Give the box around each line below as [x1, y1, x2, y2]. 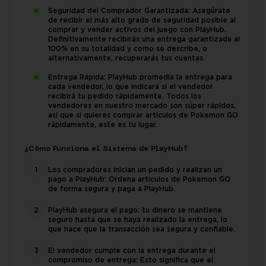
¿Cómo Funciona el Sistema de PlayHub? [24, 145, 188, 153]
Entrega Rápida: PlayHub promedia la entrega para [48, 74, 232, 81]
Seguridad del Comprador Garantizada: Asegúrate [48, 8, 230, 15]
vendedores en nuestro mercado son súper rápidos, [48, 103, 236, 110]
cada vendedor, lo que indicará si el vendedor [48, 84, 213, 91]
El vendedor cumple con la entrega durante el [48, 248, 216, 255]
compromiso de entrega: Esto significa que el [48, 257, 213, 264]
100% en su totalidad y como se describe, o [48, 46, 207, 53]
